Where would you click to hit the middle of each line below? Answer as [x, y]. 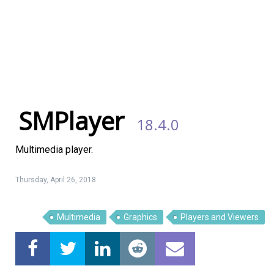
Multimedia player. [54, 150]
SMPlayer [71, 121]
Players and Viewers [220, 217]
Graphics [140, 217]
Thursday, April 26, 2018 [56, 180]
